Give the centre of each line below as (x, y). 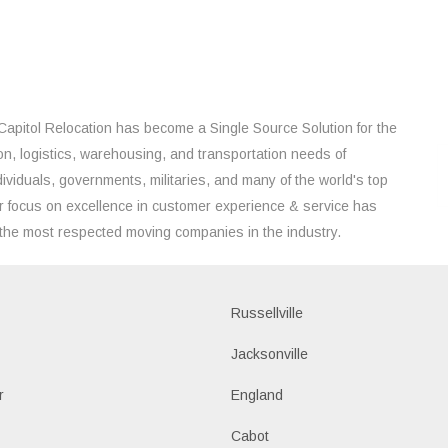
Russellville (267, 312)
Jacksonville (270, 353)
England (257, 394)
